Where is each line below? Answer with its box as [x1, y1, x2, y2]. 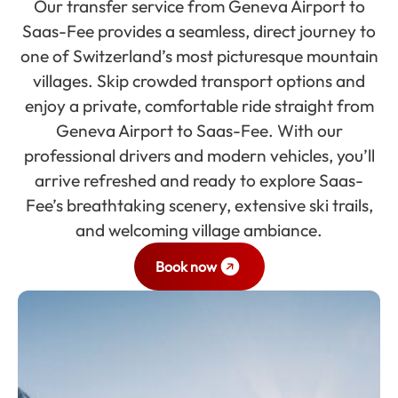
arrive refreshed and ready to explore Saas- [35, 170, 363, 191]
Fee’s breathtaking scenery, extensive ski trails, [25, 195, 373, 216]
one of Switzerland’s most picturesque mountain [20, 45, 378, 67]
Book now [155, 258, 217, 275]
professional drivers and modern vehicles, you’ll [23, 145, 375, 166]
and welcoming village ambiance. [76, 219, 322, 241]
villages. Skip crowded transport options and [33, 70, 365, 92]
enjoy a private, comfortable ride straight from [24, 95, 374, 116]
